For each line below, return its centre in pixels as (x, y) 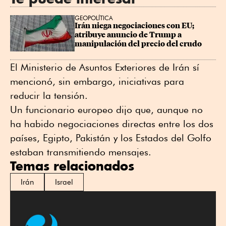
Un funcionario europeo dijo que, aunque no (106, 110)
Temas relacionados (72, 166)
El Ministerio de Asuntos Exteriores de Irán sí (105, 67)
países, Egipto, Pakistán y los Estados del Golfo (111, 138)
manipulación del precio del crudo (138, 44)
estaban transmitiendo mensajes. (81, 152)
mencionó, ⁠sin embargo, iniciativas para (97, 81)
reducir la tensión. (49, 96)
